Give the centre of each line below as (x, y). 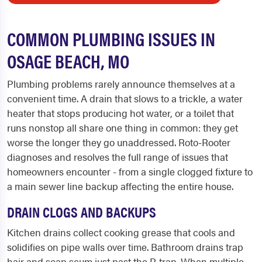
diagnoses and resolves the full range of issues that (118, 157)
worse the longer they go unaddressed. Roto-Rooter (119, 142)
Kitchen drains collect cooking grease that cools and (121, 232)
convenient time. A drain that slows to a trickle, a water (125, 99)
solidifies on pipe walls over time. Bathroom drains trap (125, 247)
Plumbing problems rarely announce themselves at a (121, 84)
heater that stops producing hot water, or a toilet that (120, 113)
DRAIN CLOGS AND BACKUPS (82, 212)
